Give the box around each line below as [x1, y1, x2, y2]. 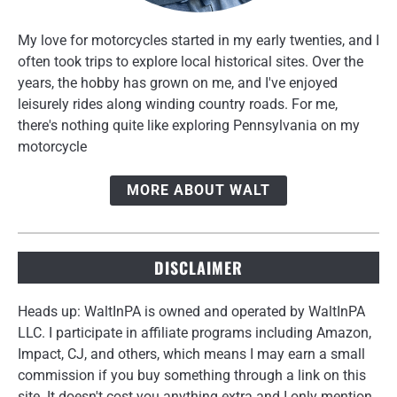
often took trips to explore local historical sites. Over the [18, 53, 363, 71]
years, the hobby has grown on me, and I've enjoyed [18, 74, 338, 92]
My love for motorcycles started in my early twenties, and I [18, 32, 379, 50]
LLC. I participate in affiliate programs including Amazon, [18, 323, 371, 341]
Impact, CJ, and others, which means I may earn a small [18, 345, 365, 362]
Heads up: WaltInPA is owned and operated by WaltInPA [18, 302, 365, 320]
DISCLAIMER [154, 255, 243, 279]
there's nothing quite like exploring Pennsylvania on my [18, 117, 360, 135]
